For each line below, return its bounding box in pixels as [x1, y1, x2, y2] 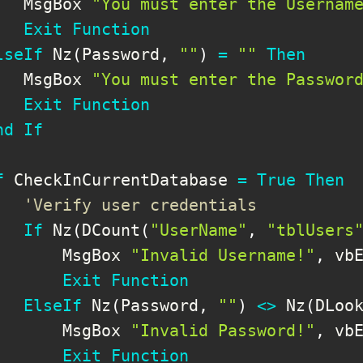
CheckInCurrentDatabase [4, 169, 237, 190]
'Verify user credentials [23, 194, 257, 215]
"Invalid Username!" [130, 245, 315, 265]
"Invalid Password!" [130, 320, 315, 340]
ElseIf [23, 295, 82, 315]
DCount [82, 220, 140, 240]
